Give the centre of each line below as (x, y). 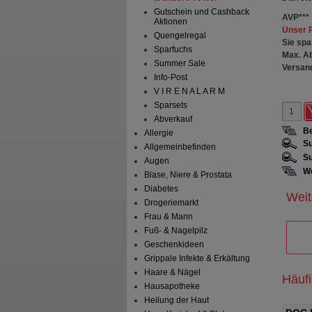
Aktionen (170, 22)
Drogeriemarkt (172, 203)
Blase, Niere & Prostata (188, 175)
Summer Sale (179, 64)
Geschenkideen (174, 245)
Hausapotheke (172, 287)
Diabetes (162, 189)
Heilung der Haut (177, 301)
